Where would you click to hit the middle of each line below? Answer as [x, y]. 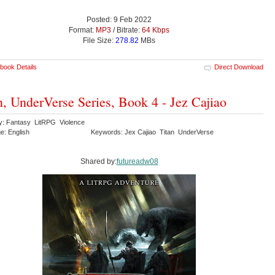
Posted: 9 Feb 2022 [119, 20]
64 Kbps [156, 30]
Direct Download [239, 67]
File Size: [99, 41]
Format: [82, 30]
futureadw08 [137, 162]
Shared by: [98, 162]
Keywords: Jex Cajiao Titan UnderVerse [153, 132]
